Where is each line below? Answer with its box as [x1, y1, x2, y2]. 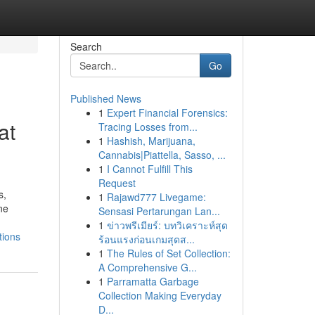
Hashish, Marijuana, [106, 134, 195, 148]
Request [98, 176, 136, 190]
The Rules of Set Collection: [106, 246, 231, 260]
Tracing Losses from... [98, 120, 198, 134]
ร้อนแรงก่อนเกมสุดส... [98, 232, 195, 246]
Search [70, 39, 102, 53]
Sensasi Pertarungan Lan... [98, 204, 220, 218]
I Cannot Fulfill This [106, 162, 193, 176]
